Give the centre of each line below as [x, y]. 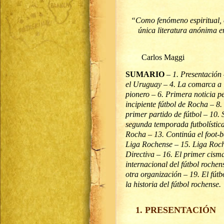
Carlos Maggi [155, 57]
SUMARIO [145, 74]
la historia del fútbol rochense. [173, 184]
